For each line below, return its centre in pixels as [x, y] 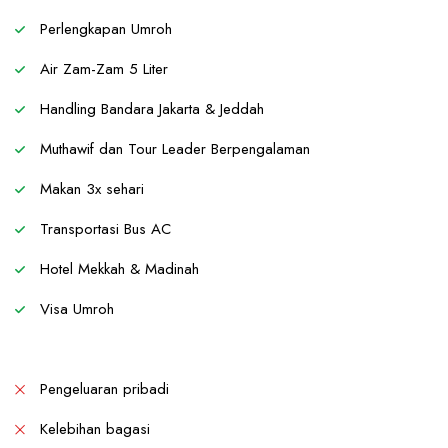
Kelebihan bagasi [92, 429]
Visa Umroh [74, 309]
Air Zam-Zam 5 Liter [101, 69]
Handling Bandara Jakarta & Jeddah [149, 109]
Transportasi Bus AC [103, 229]
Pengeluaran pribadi [102, 389]
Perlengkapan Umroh [103, 29]
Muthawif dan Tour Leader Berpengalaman [172, 149]
